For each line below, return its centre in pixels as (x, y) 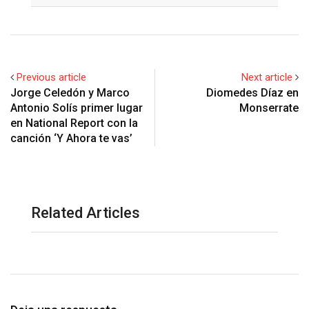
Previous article (51, 77)
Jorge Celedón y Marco (70, 92)
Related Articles (86, 212)
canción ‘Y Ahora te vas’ (71, 138)
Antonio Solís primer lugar (77, 108)
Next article (267, 77)
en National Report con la (74, 123)
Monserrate (269, 108)
